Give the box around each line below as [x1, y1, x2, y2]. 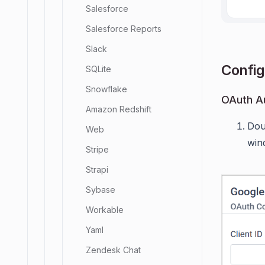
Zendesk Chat [86, 245, 141, 255]
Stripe [86, 144, 109, 154]
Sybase [86, 185, 115, 195]
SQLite [86, 64, 111, 74]
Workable [86, 205, 124, 215]
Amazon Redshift [86, 104, 151, 114]
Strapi [86, 164, 108, 174]
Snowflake [86, 84, 127, 94]
